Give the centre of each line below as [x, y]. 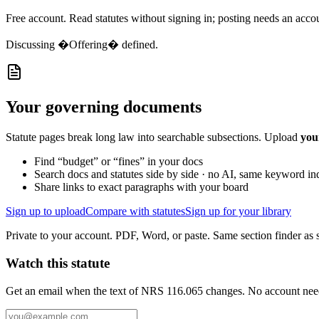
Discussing [32, 45]
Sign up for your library [238, 211]
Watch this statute [58, 263]
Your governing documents [104, 107]
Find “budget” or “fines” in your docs [119, 162]
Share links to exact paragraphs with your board [141, 187]
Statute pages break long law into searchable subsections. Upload [152, 137]
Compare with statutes [135, 211]
